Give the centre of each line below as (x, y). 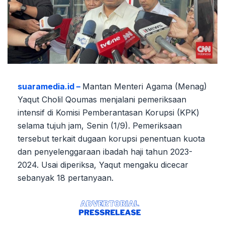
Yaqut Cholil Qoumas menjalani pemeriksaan (102, 100)
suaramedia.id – (50, 87)
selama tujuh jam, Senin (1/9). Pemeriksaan (100, 126)
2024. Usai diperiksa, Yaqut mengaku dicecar (103, 165)
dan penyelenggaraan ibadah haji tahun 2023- (105, 152)
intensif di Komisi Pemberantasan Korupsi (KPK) (108, 113)
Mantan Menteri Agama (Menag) (145, 87)
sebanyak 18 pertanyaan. (66, 178)
